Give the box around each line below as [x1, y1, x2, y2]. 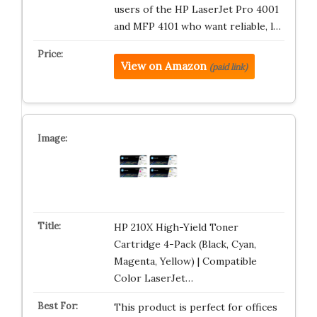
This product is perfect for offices [113, 301, 277, 313]
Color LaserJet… [113, 272, 193, 284]
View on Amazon [120, 59, 207, 73]
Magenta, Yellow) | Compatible [113, 255, 257, 267]
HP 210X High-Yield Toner [113, 221, 238, 234]
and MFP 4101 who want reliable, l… [113, 20, 281, 33]
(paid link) [209, 62, 248, 72]
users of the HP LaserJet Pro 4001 [113, 3, 279, 16]
